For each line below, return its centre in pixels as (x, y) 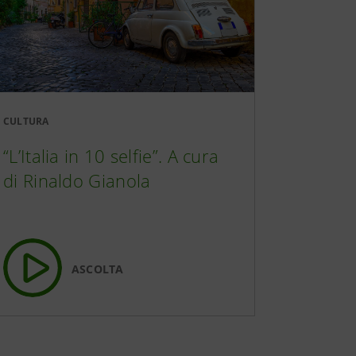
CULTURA (26, 121)
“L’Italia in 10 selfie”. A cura (111, 156)
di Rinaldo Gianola (77, 180)
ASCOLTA (98, 269)
